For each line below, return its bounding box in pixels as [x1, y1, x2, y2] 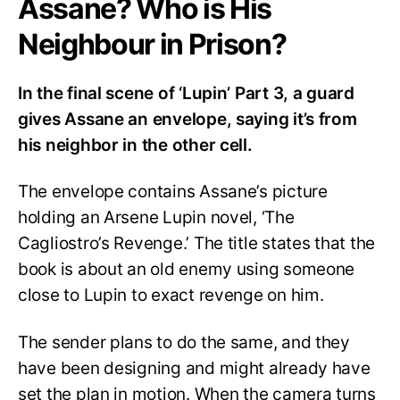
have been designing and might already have [18, 358, 371, 379]
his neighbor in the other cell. [18, 134, 253, 155]
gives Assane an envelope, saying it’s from [18, 108, 357, 129]
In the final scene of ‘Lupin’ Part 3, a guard [18, 82, 354, 104]
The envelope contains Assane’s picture [18, 181, 328, 203]
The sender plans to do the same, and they [18, 332, 350, 354]
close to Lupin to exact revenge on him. [18, 285, 324, 306]
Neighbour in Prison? [18, 26, 287, 62]
